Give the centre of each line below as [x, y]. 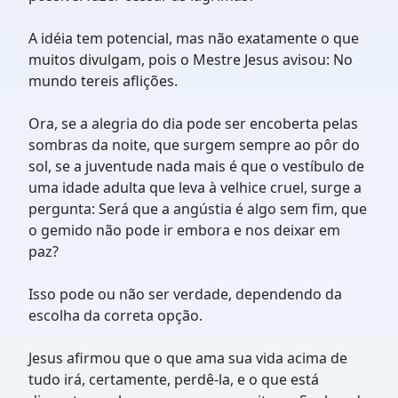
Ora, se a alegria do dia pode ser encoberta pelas [193, 123]
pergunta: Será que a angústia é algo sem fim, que [198, 209]
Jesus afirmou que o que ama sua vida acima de [188, 358]
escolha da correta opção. [115, 315]
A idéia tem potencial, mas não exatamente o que [194, 38]
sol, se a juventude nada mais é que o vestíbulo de [196, 166]
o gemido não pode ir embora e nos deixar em [184, 230]
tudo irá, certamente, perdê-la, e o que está [174, 379]
